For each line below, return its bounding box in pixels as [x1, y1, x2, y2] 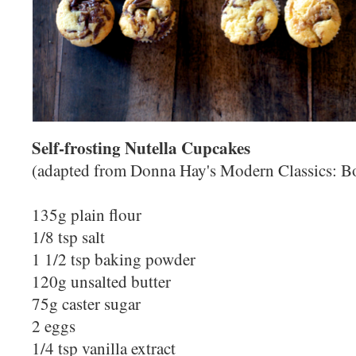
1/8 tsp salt [32, 225, 105, 248]
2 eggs [32, 314, 75, 337]
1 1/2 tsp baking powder [32, 247, 195, 270]
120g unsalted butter [32, 269, 171, 292]
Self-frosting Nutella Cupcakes [32, 134, 250, 160]
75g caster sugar [32, 292, 141, 315]
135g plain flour [32, 203, 141, 226]
